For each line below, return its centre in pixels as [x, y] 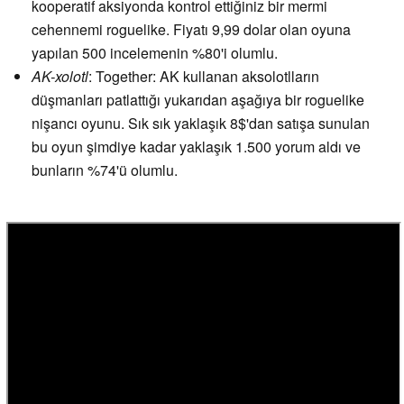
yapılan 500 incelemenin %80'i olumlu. [155, 53]
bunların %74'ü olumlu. [105, 170]
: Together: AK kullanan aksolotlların [204, 77]
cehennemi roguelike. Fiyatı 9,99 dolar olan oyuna [191, 30]
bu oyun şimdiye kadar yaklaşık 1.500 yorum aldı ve [196, 147]
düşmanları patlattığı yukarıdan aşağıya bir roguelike [198, 100]
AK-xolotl [60, 77]
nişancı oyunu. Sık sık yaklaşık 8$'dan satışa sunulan [201, 124]
